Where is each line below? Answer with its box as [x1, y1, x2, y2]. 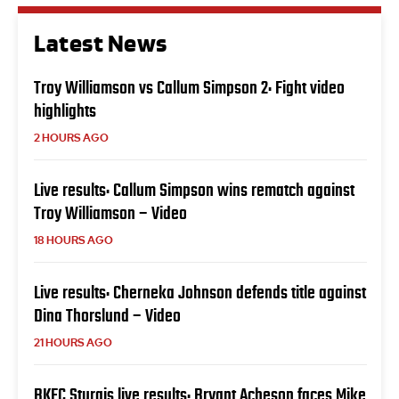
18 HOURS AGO [34, 232, 113, 248]
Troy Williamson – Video [34, 202, 187, 223]
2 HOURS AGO [34, 130, 109, 145]
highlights [34, 100, 96, 120]
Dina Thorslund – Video [34, 305, 181, 325]
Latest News [34, 29, 167, 58]
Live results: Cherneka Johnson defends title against [34, 281, 366, 302]
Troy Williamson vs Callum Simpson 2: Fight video [34, 77, 345, 97]
